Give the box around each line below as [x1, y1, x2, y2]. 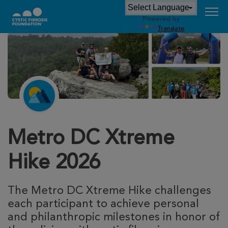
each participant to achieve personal [8, 198, 199, 210]
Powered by [142, 16, 180, 22]
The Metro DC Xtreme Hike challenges [8, 185, 211, 197]
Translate [158, 25, 185, 32]
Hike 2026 [8, 153, 100, 174]
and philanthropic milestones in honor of [8, 212, 220, 223]
